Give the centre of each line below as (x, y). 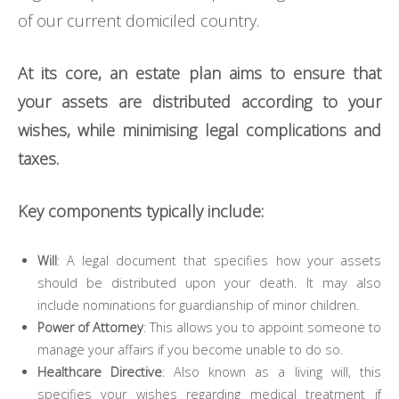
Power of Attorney (90, 328)
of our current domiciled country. (138, 21)
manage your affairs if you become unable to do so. (190, 350)
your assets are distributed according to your (199, 102)
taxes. (41, 159)
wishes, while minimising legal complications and (199, 130)
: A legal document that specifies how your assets (219, 261)
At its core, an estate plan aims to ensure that (199, 73)
